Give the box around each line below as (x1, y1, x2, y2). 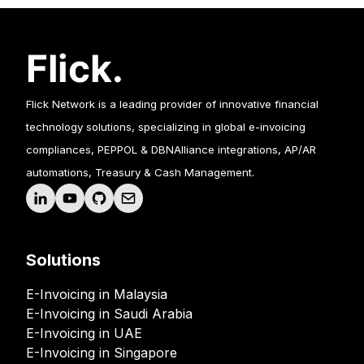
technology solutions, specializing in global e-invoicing (26, 120, 305, 133)
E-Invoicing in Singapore (26, 344, 177, 361)
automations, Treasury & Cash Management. (26, 166, 254, 179)
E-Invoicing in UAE (26, 325, 142, 341)
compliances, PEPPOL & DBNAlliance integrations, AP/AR (26, 143, 316, 156)
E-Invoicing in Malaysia (26, 286, 167, 302)
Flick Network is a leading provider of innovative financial (26, 97, 318, 110)
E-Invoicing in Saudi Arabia (26, 305, 193, 322)
